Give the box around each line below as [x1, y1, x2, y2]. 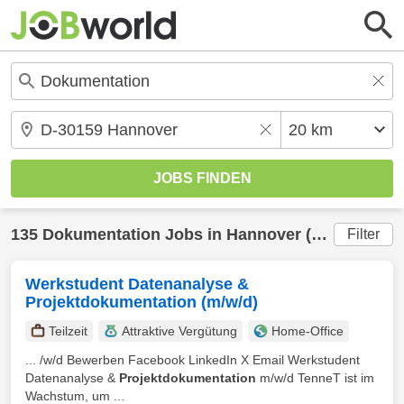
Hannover [226, 225, 301, 243]
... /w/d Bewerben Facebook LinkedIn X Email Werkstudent [25, 353, 360, 367]
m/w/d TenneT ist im [256, 371, 374, 385]
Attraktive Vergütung [122, 324, 237, 338]
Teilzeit [49, 324, 87, 338]
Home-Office [271, 324, 344, 338]
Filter [347, 226, 380, 242]
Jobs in [161, 225, 226, 243]
